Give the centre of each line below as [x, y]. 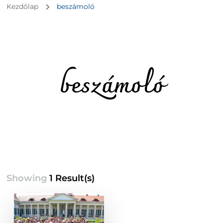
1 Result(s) [72, 178]
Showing [28, 178]
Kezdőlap [23, 7]
